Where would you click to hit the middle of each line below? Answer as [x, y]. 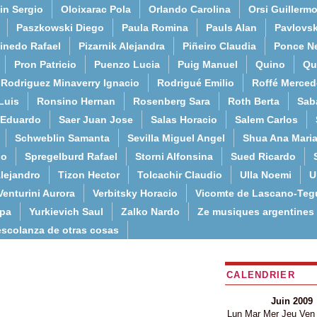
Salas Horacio [184, 120]
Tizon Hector [89, 175]
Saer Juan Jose [96, 120]
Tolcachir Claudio [180, 175]
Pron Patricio [45, 64]
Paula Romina [155, 28]
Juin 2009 [292, 301]
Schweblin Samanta [62, 138]
